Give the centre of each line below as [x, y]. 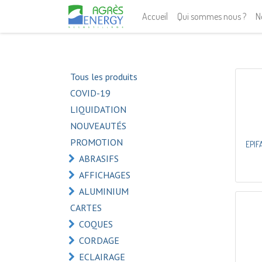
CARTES [86, 208]
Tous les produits [104, 77]
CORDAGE [99, 240]
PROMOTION [96, 142]
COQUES [96, 224]
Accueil [155, 16]
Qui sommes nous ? [212, 16]
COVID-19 [90, 93]
